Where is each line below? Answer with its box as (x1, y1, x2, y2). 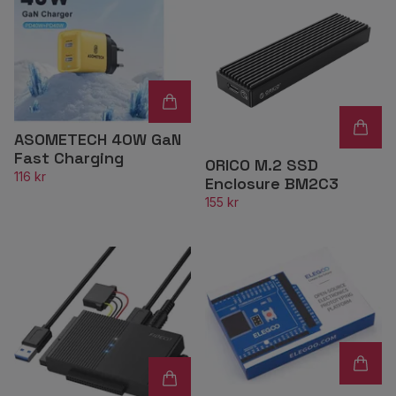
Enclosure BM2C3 (205, 173, 339, 194)
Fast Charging (14, 148, 124, 169)
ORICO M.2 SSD (205, 155, 318, 175)
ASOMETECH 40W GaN (14, 129, 181, 150)
